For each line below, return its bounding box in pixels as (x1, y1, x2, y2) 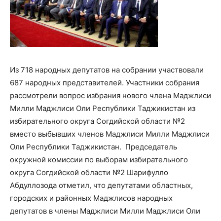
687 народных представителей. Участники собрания (10, 78, 199, 87)
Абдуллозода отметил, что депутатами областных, (10, 181, 193, 190)
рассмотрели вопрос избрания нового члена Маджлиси (10, 91, 211, 100)
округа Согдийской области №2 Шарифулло (10, 168, 168, 177)
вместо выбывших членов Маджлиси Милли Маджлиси (10, 129, 210, 139)
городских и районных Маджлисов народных (10, 193, 173, 203)
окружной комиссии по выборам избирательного (10, 155, 188, 164)
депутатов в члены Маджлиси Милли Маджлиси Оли (10, 206, 200, 216)
